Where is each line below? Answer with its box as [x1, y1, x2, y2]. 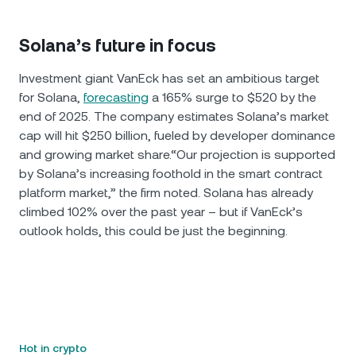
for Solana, [19, 90, 83, 105]
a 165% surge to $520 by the [149, 90, 316, 105]
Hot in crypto [19, 342, 87, 354]
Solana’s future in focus [19, 36, 216, 56]
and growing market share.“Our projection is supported [19, 147, 335, 162]
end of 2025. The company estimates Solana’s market [19, 109, 329, 124]
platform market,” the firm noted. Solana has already [19, 185, 313, 200]
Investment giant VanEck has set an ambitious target [19, 71, 319, 86]
